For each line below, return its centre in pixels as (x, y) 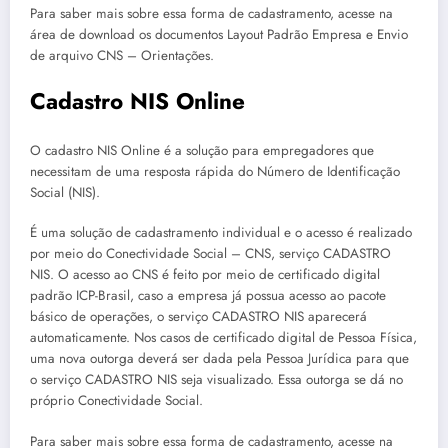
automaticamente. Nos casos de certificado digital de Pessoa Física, (223, 338)
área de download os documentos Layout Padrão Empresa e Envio (219, 34)
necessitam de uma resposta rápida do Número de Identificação (215, 172)
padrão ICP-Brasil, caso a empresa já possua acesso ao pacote (208, 296)
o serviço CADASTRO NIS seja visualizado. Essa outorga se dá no (216, 380)
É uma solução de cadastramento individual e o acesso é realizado (221, 233)
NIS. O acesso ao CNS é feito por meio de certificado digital (205, 275)
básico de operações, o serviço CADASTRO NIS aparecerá (198, 317)
